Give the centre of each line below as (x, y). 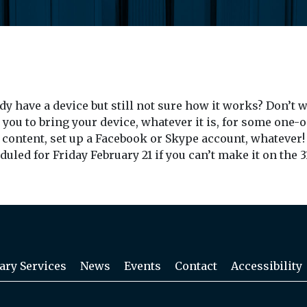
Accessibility (267, 266)
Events (143, 266)
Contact (196, 266)
